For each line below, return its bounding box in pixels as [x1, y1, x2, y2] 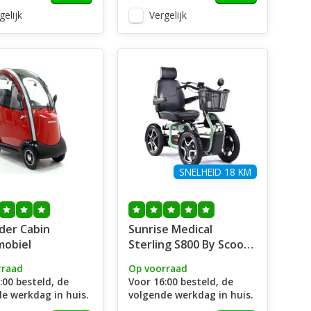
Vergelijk [149, 8, 187, 22]
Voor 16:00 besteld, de [128, 275, 233, 288]
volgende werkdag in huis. [128, 288, 253, 301]
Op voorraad [128, 262, 187, 275]
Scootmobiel [128, 252, 196, 267]
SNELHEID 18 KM [178, 165, 251, 178]
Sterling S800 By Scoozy [128, 237, 255, 252]
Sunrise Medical [128, 221, 212, 237]
